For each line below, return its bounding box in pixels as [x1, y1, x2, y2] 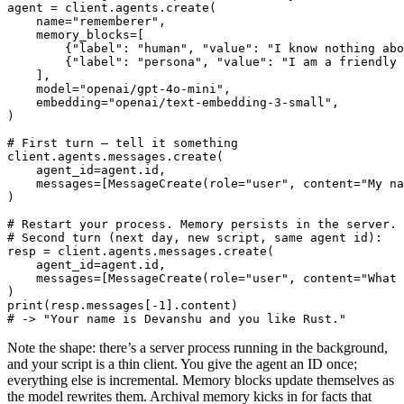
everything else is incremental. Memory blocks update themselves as [7, 372, 394, 389]
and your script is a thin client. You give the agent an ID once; [7, 356, 357, 372]
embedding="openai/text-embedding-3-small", [7, 96, 339, 110]
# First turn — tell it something [7, 136, 238, 151]
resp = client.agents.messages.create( [7, 244, 274, 259]
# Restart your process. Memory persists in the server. [7, 217, 397, 232]
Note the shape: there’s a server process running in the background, [7, 340, 388, 356]
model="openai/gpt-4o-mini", [7, 82, 231, 96]
